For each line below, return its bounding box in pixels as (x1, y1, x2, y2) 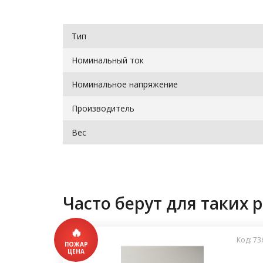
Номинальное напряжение (72, 79, 178, 90)
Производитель (72, 103, 134, 114)
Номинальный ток (72, 55, 144, 66)
